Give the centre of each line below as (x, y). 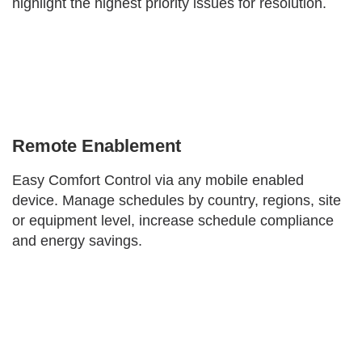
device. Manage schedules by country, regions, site (177, 201)
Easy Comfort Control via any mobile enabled (158, 181)
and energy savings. (77, 241)
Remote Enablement (97, 146)
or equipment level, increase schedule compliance (173, 221)
